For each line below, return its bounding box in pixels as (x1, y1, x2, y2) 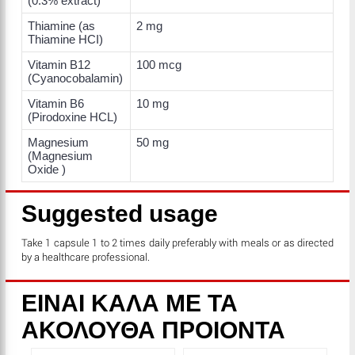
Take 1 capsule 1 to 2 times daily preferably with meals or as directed (21, 237, 334, 249)
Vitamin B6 (28, 97, 84, 110)
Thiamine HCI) (28, 32, 103, 46)
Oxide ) (28, 162, 66, 176)
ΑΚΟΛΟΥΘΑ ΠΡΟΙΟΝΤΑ (21, 317, 285, 343)
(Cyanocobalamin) (28, 71, 123, 85)
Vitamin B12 (28, 58, 90, 71)
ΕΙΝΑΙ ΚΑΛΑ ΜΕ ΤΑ (21, 290, 238, 316)
